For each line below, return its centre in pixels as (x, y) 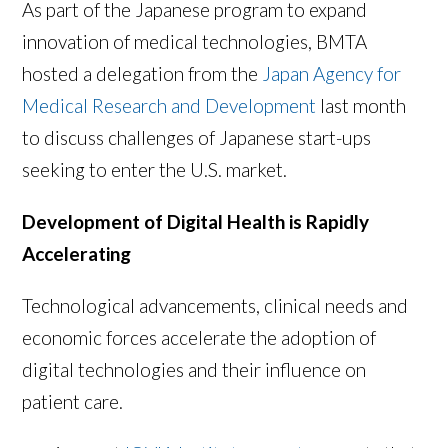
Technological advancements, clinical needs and (215, 305)
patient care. (73, 401)
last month (361, 105)
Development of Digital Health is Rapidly (196, 221)
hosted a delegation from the (142, 73)
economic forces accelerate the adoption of (199, 337)
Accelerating (77, 253)
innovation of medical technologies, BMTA (195, 41)
